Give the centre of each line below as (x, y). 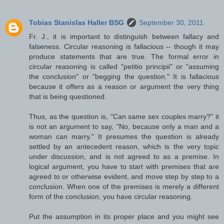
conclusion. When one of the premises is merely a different (124, 186)
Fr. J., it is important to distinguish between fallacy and (124, 36)
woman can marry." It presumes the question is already (124, 136)
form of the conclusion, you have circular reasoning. (111, 196)
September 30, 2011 (171, 22)
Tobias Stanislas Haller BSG (76, 22)
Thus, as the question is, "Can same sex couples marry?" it (124, 116)
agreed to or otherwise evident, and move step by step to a (124, 176)
